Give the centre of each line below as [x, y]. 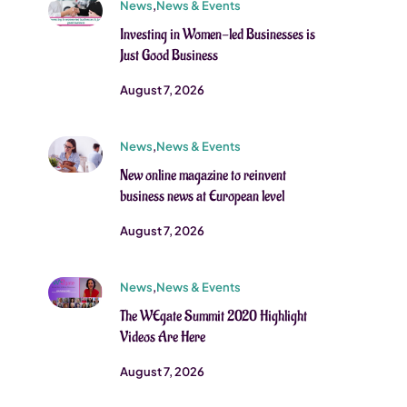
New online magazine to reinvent [203, 176]
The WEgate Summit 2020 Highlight [214, 317]
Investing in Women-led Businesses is [218, 35]
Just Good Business [169, 56]
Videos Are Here [163, 338]
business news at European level [203, 197]
